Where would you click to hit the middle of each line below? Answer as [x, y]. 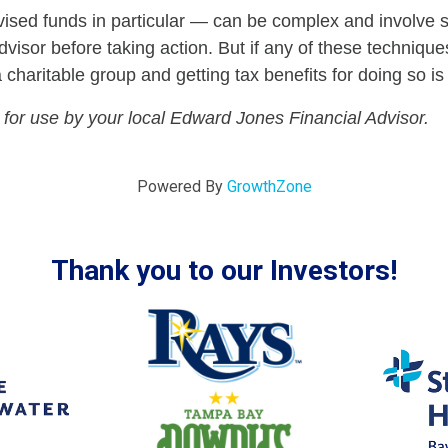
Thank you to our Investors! [224, 271]
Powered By [181, 187]
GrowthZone [269, 187]
